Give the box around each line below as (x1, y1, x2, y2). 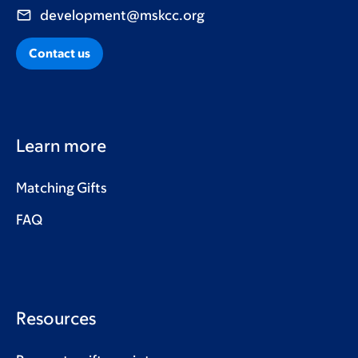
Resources (16, 308, 96, 329)
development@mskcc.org (40, 7, 205, 24)
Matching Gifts (16, 180, 107, 197)
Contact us (29, 46, 90, 61)
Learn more (16, 136, 106, 157)
